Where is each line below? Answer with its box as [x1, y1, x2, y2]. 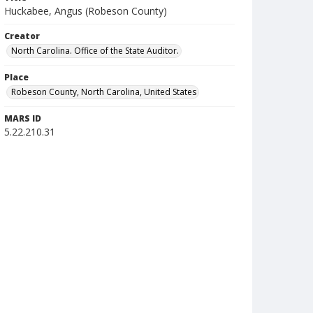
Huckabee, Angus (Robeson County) [4, 4, 167, 17]
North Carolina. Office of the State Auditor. [11, 45, 179, 57]
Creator [4, 30, 40, 42]
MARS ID [4, 112, 41, 124]
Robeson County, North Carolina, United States [11, 86, 196, 98]
